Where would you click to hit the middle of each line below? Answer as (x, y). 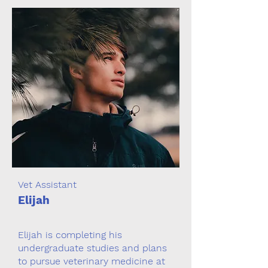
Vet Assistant (47, 185)
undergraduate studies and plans (92, 248)
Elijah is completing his (70, 235)
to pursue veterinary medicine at (92, 261)
